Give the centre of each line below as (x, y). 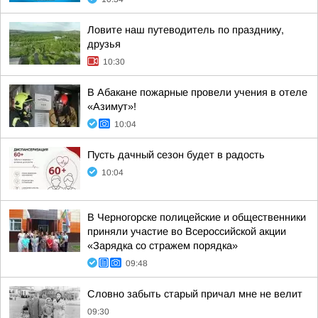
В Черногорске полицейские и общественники (197, 217)
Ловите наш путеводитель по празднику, (186, 30)
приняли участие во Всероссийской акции (187, 231)
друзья (104, 44)
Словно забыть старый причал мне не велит (195, 294)
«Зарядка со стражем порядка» (163, 246)
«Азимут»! (112, 106)
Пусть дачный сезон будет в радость (176, 155)
